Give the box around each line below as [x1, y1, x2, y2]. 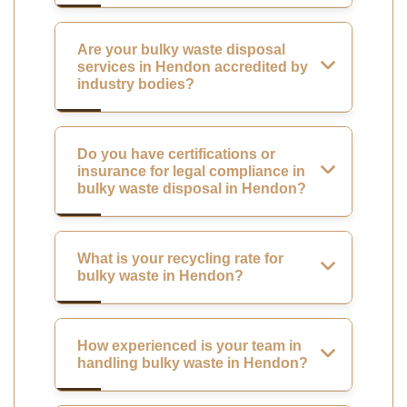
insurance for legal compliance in [77, 163, 305, 179]
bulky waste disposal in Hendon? [77, 180, 306, 196]
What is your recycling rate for [77, 250, 283, 266]
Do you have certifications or [77, 145, 275, 162]
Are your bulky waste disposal [77, 41, 285, 57]
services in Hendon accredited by [77, 58, 308, 74]
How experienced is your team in [77, 337, 302, 353]
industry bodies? [77, 75, 194, 92]
